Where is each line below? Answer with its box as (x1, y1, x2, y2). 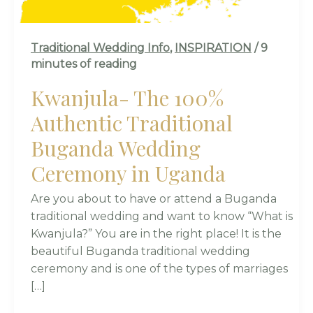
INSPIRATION (175, 41, 252, 54)
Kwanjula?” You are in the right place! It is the (31, 227, 282, 241)
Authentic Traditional (31, 109, 233, 138)
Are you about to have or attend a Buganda (31, 192, 277, 206)
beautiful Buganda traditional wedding (31, 245, 250, 259)
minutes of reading (31, 57, 137, 71)
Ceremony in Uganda (31, 159, 226, 188)
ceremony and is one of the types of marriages (31, 262, 288, 276)
